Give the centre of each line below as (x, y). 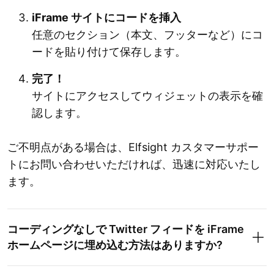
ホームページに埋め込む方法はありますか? (115, 245)
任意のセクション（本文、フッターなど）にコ (147, 35)
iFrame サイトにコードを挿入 (106, 18)
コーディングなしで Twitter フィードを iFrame (126, 229)
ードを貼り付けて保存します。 (109, 52)
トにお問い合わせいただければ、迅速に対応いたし (134, 165)
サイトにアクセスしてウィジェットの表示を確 (147, 96)
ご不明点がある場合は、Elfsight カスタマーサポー (133, 147)
